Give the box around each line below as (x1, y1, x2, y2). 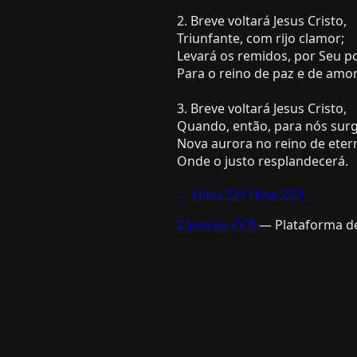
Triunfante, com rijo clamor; (177, 29, 344, 47)
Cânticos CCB (177, 215, 256, 233)
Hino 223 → (249, 185, 319, 203)
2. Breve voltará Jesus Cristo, (177, 11, 347, 29)
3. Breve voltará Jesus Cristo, (177, 99, 347, 117)
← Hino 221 (177, 185, 246, 203)
